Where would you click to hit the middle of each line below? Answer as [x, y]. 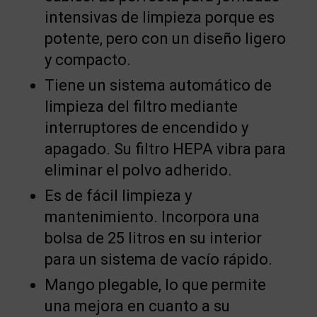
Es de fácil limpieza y [118, 195]
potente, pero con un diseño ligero [165, 38]
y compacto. [87, 59]
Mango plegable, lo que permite [155, 284]
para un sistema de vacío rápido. [158, 259]
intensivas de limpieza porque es [159, 17]
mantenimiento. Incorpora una [152, 217]
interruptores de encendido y [146, 127]
